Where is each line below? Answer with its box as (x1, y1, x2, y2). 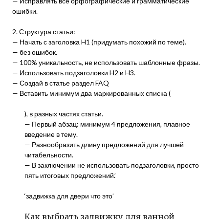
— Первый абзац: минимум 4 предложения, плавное (24, 120, 190, 128)
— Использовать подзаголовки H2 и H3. (12, 68, 135, 77)
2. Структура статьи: (12, 27, 75, 36)
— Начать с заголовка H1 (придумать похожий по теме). (12, 38, 186, 46)
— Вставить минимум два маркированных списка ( (12, 89, 171, 97)
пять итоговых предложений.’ (24, 171, 116, 179)
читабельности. (24, 151, 73, 159)
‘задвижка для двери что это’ (24, 192, 114, 200)
